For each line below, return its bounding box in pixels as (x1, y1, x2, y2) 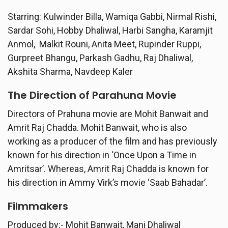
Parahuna (92, 88, 144, 102)
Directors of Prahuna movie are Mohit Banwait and (8, 108, 208, 119)
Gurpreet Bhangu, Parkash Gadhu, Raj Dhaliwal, (8, 52, 193, 63)
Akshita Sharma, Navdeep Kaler (8, 66, 133, 77)
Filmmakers (8, 198, 68, 213)
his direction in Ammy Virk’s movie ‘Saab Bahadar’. (8, 177, 208, 188)
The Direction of (8, 88, 92, 102)
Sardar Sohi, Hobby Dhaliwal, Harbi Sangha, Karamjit (8, 24, 213, 36)
